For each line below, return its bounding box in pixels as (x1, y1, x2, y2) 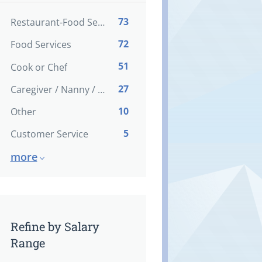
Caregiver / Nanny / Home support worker (97, 82, 105, 96)
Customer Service (10, 127, 88, 141)
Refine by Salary (10, 219, 99, 235)
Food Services (10, 38, 71, 51)
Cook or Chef (10, 60, 67, 74)
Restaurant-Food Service (97, 16, 105, 29)
